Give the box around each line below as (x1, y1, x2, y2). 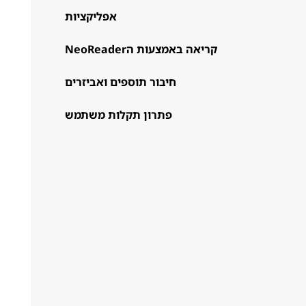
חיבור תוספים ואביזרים (64, 74, 176, 89)
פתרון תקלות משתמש (64, 107, 172, 122)
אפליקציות (64, 9, 117, 24)
